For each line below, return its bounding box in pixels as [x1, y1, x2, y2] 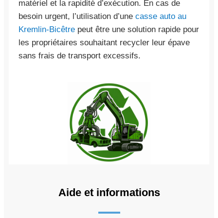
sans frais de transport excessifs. [18, 51, 141, 60]
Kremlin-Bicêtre [18, 24, 75, 34]
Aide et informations [58, 186, 160, 199]
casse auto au [135, 11, 186, 21]
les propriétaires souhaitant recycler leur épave [18, 37, 190, 47]
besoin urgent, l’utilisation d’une [18, 11, 135, 21]
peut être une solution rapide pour [75, 24, 199, 34]
